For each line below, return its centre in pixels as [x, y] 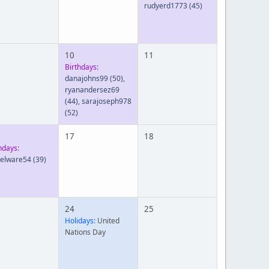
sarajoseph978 [107, 101]
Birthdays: [82, 67]
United [107, 221]
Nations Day [85, 232]
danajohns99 [86, 78]
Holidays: [80, 221]
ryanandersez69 [92, 90]
